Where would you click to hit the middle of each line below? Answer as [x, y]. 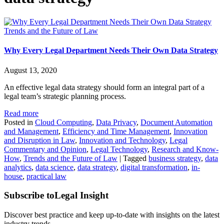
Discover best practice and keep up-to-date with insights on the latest [112, 215]
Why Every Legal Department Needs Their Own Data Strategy [111, 50]
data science [54, 167]
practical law [46, 176]
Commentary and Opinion [45, 149]
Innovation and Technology [122, 140]
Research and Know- [185, 149]
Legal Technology [119, 149]
